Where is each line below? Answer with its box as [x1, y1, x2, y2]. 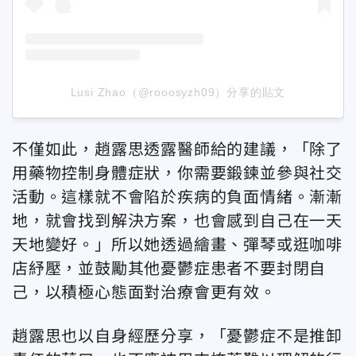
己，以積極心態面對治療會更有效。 [12, 284, 277, 302]
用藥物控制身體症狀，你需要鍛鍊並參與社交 [12, 164, 342, 183]
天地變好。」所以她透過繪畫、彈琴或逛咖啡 [12, 236, 342, 254]
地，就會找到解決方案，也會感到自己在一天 [12, 212, 342, 230]
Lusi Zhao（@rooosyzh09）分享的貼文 [70, 86, 286, 99]
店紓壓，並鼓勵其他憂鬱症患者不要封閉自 [12, 260, 327, 278]
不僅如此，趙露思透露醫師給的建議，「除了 [12, 141, 342, 159]
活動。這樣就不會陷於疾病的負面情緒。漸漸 [12, 188, 342, 207]
